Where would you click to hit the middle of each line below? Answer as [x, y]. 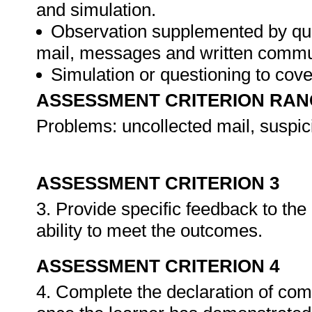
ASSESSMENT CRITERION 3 [158, 183]
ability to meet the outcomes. [152, 231]
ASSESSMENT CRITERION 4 [158, 266]
